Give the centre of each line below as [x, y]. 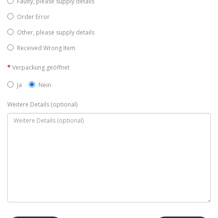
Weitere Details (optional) [42, 104]
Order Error [33, 17]
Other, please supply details [56, 32]
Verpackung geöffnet [41, 67]
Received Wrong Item [46, 48]
